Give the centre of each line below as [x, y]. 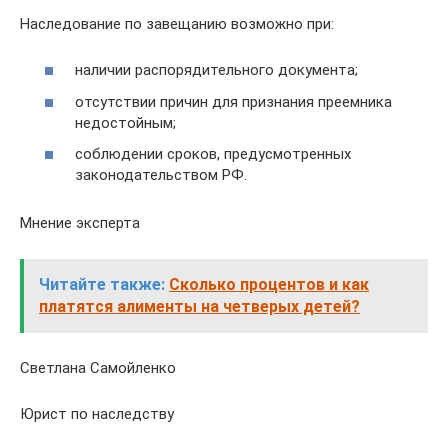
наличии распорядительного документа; [216, 70]
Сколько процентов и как [269, 284]
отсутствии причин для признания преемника [233, 101]
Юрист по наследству [97, 414]
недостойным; [125, 122]
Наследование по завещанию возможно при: [177, 23]
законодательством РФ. [161, 175]
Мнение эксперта [80, 223]
